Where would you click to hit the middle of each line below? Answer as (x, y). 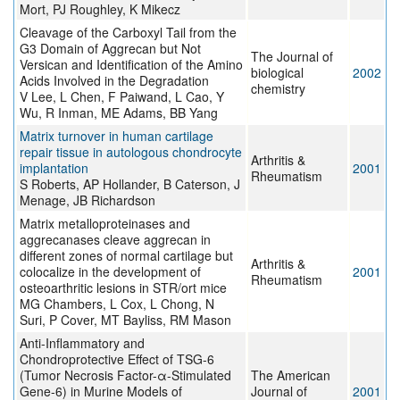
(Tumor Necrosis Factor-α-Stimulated (125, 375)
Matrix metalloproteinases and (105, 224)
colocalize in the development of (110, 272)
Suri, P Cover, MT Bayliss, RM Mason (125, 320)
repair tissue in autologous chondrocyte (131, 152)
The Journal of (292, 57)
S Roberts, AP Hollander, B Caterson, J (130, 184)
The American (291, 375)
